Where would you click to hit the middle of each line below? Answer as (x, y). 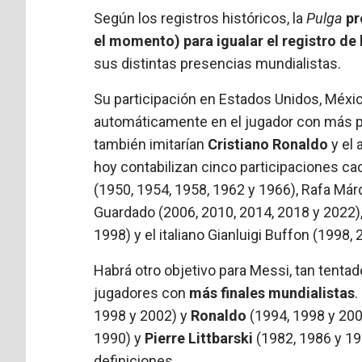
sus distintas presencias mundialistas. (218, 63)
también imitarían (151, 144)
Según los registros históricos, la (200, 18)
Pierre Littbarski (199, 338)
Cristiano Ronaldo (268, 144)
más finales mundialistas (272, 293)
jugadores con (142, 293)
